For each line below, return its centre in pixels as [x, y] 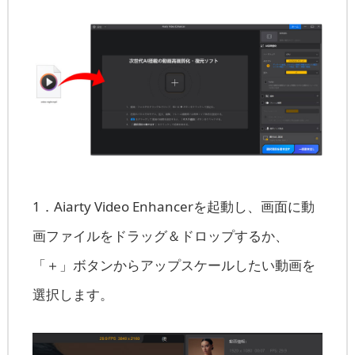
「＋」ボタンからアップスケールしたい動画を [174, 265]
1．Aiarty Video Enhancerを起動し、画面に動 [173, 206]
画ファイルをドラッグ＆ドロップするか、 [160, 235]
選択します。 [73, 294]
